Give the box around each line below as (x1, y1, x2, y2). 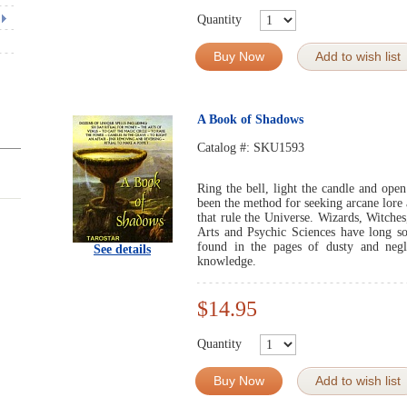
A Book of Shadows (197, 113, 303, 126)
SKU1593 (253, 141, 304, 154)
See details (94, 243, 151, 256)
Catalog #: (197, 141, 253, 154)
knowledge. (197, 254, 256, 268)
